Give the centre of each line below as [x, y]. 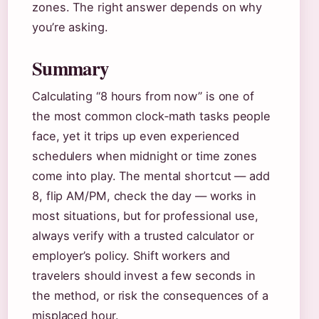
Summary [70, 68]
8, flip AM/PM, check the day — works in [145, 196]
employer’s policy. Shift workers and [131, 256]
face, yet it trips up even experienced [136, 136]
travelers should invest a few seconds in [144, 276]
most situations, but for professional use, [145, 216]
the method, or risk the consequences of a [150, 296]
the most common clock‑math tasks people [152, 116]
